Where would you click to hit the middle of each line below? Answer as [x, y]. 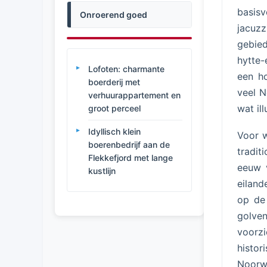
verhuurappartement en [134, 95]
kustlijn [102, 171]
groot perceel [114, 108]
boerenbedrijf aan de [129, 145]
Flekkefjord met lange [131, 158]
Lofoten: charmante [126, 69]
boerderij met [114, 82]
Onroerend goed [114, 15]
